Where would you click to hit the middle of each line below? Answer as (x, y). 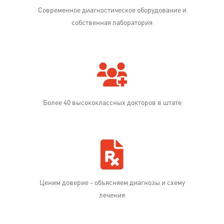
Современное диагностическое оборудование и (112, 10)
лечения (112, 195)
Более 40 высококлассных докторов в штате (112, 103)
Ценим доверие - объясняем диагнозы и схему (112, 183)
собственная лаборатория (112, 23)
